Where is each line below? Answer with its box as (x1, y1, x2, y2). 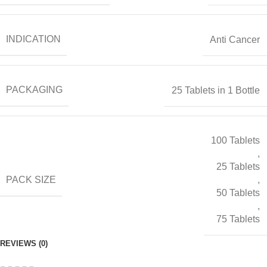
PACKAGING (6, 85, 63, 95)
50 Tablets (216, 188, 260, 198)
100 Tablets (211, 135, 260, 146)
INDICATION (6, 34, 61, 45)
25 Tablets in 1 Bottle (172, 85, 260, 95)
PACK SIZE (6, 174, 56, 185)
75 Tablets (216, 214, 260, 225)
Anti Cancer (210, 34, 260, 45)
